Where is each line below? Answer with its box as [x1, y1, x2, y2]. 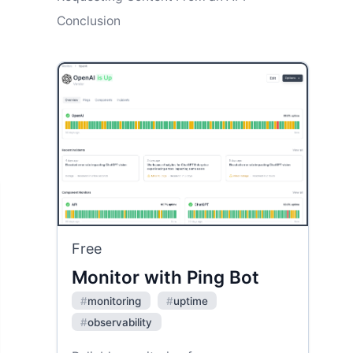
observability [87, 315, 153, 329]
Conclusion [57, 13, 121, 28]
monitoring [87, 294, 142, 307]
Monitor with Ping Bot [72, 266, 259, 288]
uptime [173, 294, 208, 307]
